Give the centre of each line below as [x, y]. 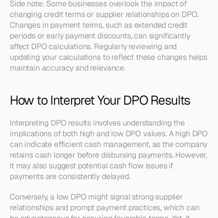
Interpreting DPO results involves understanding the [97, 123]
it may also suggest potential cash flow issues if [92, 166]
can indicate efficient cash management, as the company [109, 144]
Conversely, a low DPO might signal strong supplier [96, 197]
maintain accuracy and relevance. [68, 68]
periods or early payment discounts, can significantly [100, 36]
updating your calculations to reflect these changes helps [109, 57]
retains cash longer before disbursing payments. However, [109, 155]
